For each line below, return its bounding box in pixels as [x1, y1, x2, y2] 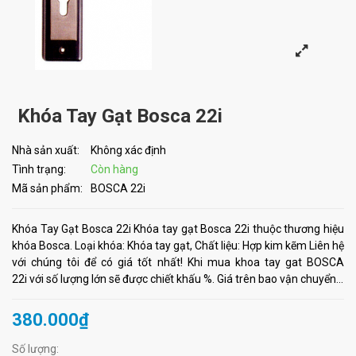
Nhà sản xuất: [12, 144, 79, 157]
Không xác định [91, 144, 166, 157]
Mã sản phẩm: [12, 182, 83, 195]
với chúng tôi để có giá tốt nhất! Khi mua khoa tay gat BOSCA [12, 256, 344, 269]
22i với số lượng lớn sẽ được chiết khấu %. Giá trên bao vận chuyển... [12, 273, 343, 286]
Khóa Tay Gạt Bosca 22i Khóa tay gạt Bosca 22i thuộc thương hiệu [12, 222, 344, 236]
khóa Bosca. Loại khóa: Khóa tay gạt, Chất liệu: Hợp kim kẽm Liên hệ [12, 239, 344, 253]
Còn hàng [91, 163, 138, 176]
